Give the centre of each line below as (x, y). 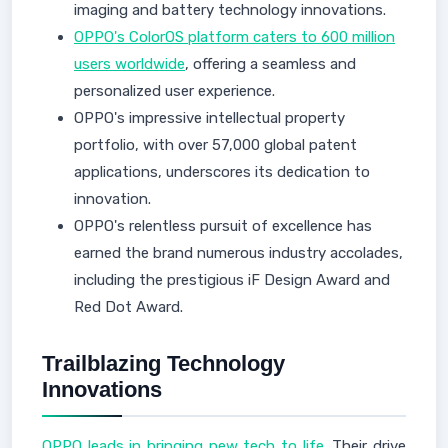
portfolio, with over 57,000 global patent (215, 145)
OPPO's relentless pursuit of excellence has (223, 226)
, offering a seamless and (270, 64)
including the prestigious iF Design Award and (232, 280)
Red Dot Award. (128, 307)
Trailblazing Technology (163, 363)
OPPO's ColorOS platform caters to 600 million (234, 37)
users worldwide (129, 64)
